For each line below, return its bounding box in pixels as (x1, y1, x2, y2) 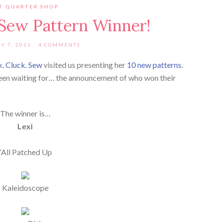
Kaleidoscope (1, 182, 49, 192)
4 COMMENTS (38, 41, 80, 48)
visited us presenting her (42, 59, 127, 69)
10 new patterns (127, 59, 181, 69)
